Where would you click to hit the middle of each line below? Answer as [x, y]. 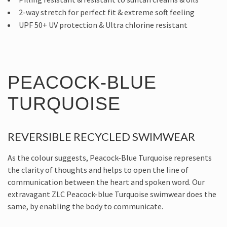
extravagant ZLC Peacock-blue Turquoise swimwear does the [112, 194]
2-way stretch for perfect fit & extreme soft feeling [107, 12]
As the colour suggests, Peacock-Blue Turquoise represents [110, 158]
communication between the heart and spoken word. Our [106, 182]
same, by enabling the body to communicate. [85, 206]
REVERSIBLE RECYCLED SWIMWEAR [101, 137]
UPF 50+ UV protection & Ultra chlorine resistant [103, 25]
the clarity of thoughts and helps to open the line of [98, 170]
